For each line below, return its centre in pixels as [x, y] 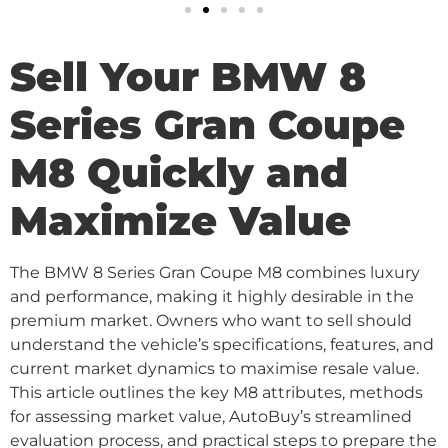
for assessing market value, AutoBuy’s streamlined [211, 416]
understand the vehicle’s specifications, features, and [222, 344]
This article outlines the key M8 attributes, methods [216, 392]
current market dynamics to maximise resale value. [214, 368]
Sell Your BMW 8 [188, 76]
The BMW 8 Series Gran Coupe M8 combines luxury [215, 272]
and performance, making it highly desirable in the [212, 296]
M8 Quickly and [179, 172]
